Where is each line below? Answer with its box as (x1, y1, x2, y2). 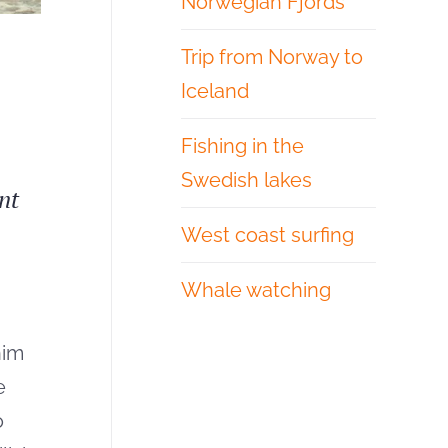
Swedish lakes (181, 167, 312, 192)
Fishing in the (181, 133, 304, 158)
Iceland (181, 78, 249, 103)
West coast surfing (181, 222, 354, 247)
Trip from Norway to (181, 44, 363, 69)
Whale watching (181, 277, 331, 302)
